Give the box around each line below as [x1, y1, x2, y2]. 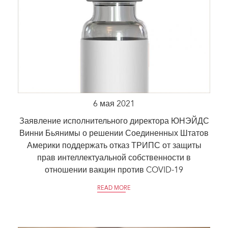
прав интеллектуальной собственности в [37, 154, 191, 163]
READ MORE [97, 186, 131, 192]
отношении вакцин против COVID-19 [45, 166, 183, 175]
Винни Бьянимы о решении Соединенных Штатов [19, 130, 209, 138]
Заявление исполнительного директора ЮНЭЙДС [19, 118, 209, 126]
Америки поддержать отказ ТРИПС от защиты [26, 142, 202, 151]
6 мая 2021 [93, 100, 135, 109]
